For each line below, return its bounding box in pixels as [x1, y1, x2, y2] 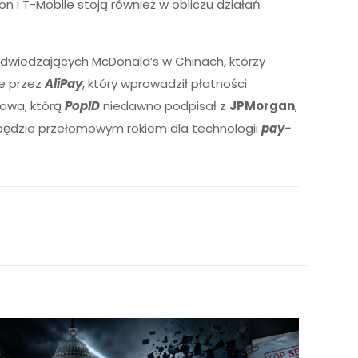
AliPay [45, 75, 83, 92]
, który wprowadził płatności [82, 75, 248, 92]
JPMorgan [229, 97, 296, 114]
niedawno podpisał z [100, 97, 230, 114]
